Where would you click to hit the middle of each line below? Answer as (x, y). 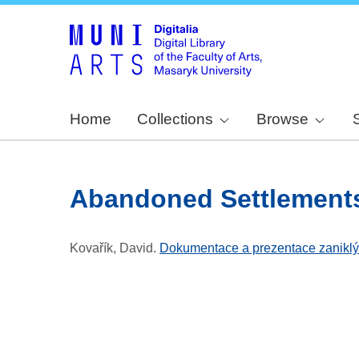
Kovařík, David (111, 248)
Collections (175, 119)
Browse (283, 119)
